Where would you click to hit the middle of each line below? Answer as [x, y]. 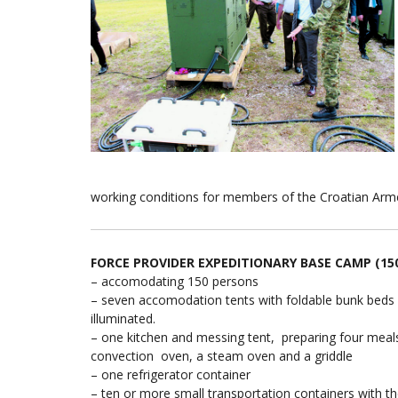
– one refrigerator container [171, 375]
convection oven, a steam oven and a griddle [222, 356]
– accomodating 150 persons [175, 282]
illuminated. [123, 319]
